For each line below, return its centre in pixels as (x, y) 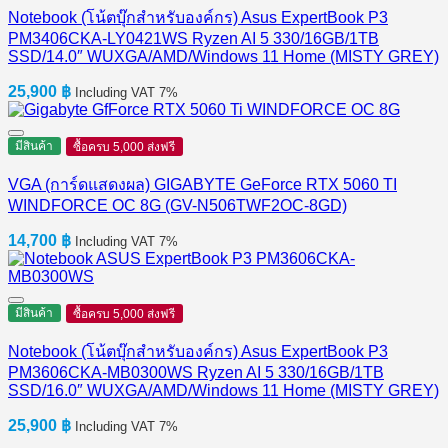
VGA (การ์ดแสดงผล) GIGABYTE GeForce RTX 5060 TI (202, 185)
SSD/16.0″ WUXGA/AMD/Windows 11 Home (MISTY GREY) (223, 391)
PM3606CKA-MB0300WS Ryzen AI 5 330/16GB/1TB (196, 373)
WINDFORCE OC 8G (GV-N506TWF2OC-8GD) (177, 206)
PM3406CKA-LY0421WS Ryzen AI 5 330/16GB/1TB (193, 39)
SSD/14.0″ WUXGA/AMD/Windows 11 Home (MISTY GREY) (223, 57)
